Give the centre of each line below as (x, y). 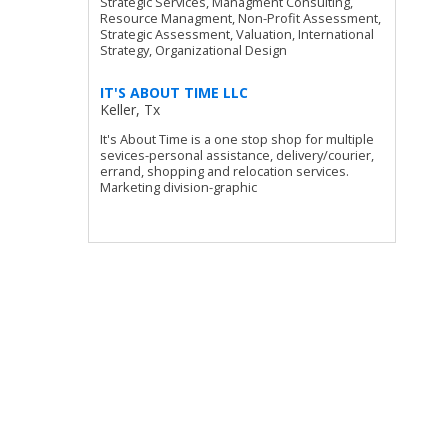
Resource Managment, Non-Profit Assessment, (241, 18)
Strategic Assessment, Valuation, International (237, 34)
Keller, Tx (130, 109)
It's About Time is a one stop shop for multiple (237, 138)
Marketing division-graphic (179, 186)
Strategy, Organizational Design (194, 50)
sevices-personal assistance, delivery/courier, (237, 154)
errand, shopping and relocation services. (225, 170)
